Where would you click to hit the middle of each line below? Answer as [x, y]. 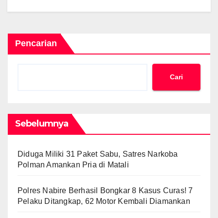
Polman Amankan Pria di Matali [73, 164]
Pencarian [36, 43]
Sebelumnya [42, 123]
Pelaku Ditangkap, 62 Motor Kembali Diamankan [104, 201]
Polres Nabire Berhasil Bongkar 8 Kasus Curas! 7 [105, 190]
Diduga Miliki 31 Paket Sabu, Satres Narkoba [98, 154]
